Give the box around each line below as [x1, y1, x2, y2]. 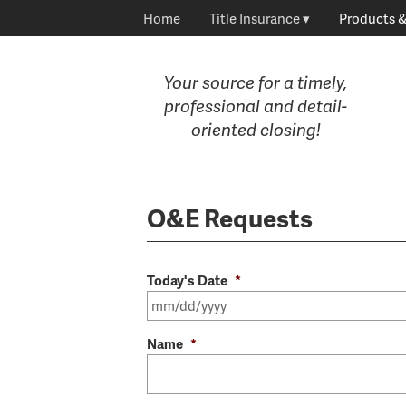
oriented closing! [190, 117, 321, 141]
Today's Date [147, 270, 227, 291]
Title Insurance [209, 8, 300, 28]
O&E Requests [147, 199, 313, 235]
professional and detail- [164, 93, 347, 118]
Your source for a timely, [164, 70, 347, 94]
